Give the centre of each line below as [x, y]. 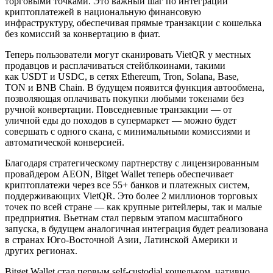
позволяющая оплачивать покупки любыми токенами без [124, 98]
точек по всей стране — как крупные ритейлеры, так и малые [133, 207]
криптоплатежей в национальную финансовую [103, 12]
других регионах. [41, 250]
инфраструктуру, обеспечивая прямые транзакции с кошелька [133, 23]
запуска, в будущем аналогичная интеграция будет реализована [136, 229]
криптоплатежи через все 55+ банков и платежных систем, [127, 185]
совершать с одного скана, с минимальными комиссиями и [128, 131]
